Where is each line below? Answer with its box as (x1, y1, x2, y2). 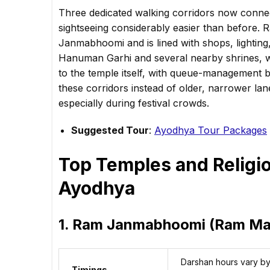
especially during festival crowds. (58, 96, 209, 109)
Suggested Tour (71, 124, 149, 136)
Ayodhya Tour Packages (154, 124, 267, 136)
